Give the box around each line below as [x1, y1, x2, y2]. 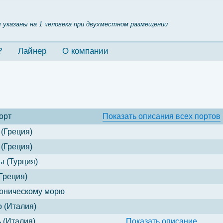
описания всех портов [136, 112, 221, 120]
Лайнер [18, 46, 46, 56]
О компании [62, 46, 109, 56]
